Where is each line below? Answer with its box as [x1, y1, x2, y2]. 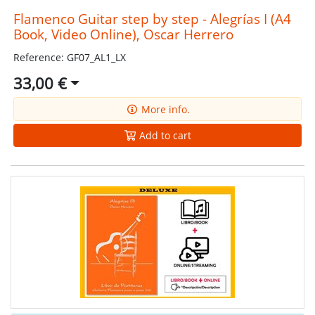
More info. [138, 102, 190, 116]
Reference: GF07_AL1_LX [13, 50, 126, 64]
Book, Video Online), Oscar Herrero [13, 25, 233, 43]
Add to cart [136, 128, 191, 142]
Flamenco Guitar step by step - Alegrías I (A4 [13, 9, 291, 27]
